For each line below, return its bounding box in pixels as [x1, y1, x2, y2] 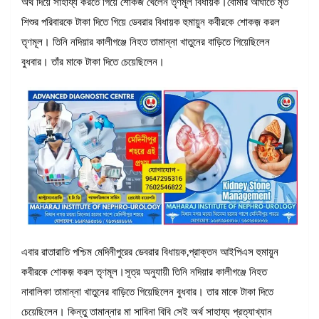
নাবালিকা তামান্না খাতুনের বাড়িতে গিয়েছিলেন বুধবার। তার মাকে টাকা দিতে [21, 286, 273, 298]
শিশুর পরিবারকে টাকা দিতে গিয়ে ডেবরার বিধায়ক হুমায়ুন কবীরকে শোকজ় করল [21, 17, 280, 28]
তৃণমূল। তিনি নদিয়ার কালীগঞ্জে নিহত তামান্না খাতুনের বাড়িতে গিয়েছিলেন [21, 37, 270, 48]
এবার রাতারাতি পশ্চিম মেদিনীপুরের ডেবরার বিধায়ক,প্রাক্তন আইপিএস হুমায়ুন [21, 246, 278, 258]
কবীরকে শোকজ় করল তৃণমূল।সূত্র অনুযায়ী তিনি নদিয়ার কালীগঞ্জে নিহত [21, 266, 267, 278]
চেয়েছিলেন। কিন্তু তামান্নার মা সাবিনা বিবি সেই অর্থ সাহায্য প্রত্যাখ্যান [21, 306, 272, 318]
